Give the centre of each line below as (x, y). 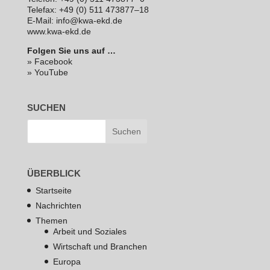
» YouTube (47, 72)
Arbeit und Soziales (89, 232)
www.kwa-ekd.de (59, 31)
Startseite (53, 191)
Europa (67, 262)
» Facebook (49, 61)
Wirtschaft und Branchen (100, 247)
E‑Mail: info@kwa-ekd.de (74, 20)
